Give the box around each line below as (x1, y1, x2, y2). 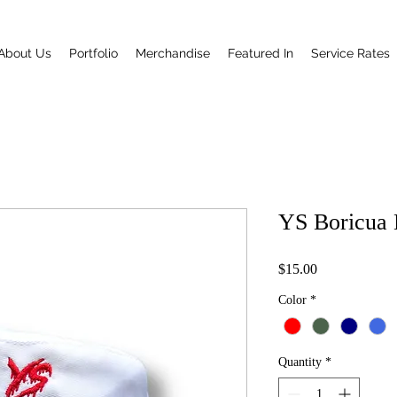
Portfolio (69, 46, 118, 60)
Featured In (228, 46, 293, 60)
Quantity (278, 355, 322, 370)
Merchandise (136, 46, 210, 60)
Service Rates (311, 46, 390, 60)
